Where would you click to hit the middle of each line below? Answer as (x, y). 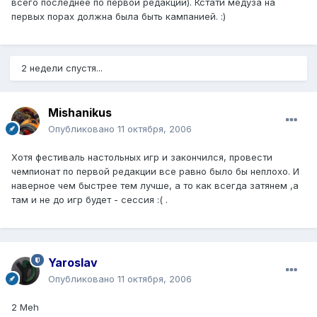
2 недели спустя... (62, 68)
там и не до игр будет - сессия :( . (90, 199)
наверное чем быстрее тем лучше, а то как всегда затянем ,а (155, 185)
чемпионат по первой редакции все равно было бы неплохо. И (155, 171)
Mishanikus (80, 112)
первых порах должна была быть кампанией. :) (119, 16)
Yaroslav (73, 262)
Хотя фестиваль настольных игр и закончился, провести (142, 157)
